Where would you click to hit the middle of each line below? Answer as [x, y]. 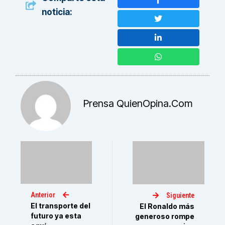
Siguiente [180, 195]
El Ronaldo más [167, 206]
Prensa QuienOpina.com [138, 103]
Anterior [43, 195]
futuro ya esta [56, 216]
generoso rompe [164, 216]
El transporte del [61, 206]
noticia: [57, 12]
